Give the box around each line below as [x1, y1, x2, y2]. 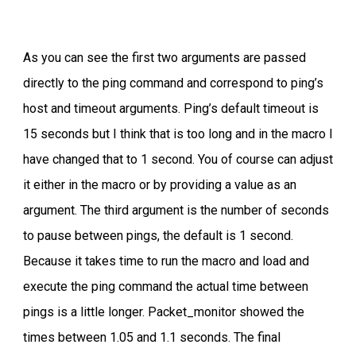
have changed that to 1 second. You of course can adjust [23, 152, 333, 167]
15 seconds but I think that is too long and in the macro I [23, 126, 333, 141]
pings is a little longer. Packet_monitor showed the [23, 304, 304, 319]
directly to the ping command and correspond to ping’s [23, 75, 323, 91]
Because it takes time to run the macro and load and [23, 253, 309, 269]
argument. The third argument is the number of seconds [23, 203, 329, 218]
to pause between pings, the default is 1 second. [23, 228, 293, 243]
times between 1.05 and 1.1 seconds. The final [23, 330, 281, 345]
